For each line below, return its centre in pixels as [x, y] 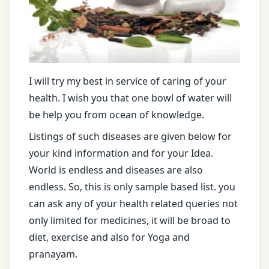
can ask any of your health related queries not [133, 204]
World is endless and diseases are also [116, 170]
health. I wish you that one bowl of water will [130, 98]
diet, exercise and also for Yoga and [109, 237]
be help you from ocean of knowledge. [116, 115]
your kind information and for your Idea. [121, 153]
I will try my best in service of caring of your [128, 81]
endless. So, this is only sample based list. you [132, 187]
